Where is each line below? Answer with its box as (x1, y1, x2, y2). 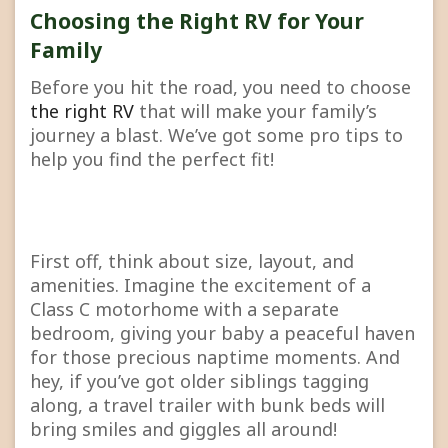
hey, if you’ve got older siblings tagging (30, 369, 369, 394)
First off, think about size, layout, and (30, 249, 354, 274)
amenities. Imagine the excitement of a (30, 273, 371, 298)
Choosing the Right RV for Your (30, 7, 364, 36)
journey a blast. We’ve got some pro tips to (30, 123, 403, 148)
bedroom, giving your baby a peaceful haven (30, 321, 415, 346)
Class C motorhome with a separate (30, 297, 339, 322)
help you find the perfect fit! (30, 147, 274, 172)
